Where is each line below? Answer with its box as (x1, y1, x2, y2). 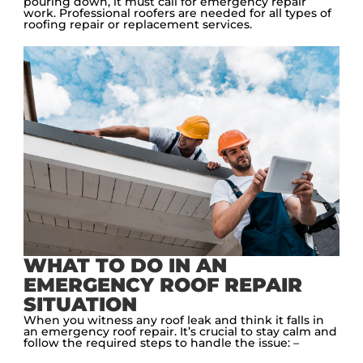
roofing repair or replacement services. (23, 16, 253, 32)
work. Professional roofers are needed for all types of (23, 5, 332, 20)
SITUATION (23, 293, 138, 317)
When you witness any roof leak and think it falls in (23, 313, 325, 328)
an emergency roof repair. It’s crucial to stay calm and (23, 324, 338, 340)
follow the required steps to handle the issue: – (23, 335, 300, 351)
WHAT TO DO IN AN (23, 254, 228, 278)
